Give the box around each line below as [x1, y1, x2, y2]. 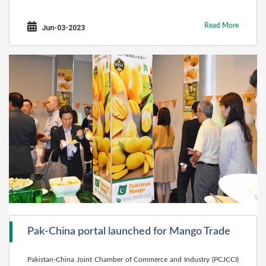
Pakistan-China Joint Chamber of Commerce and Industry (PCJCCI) [27, 256, 239, 263]
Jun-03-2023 [40, 24, 85, 32]
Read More [204, 22, 239, 29]
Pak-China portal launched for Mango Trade [27, 226, 230, 237]
